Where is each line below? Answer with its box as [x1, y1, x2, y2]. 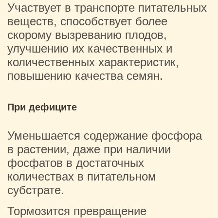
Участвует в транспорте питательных [7, 1, 207, 14]
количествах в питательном [7, 170, 156, 183]
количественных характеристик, [7, 55, 179, 69]
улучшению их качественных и [7, 42, 172, 55]
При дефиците [7, 102, 77, 112]
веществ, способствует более [7, 15, 167, 28]
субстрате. [7, 183, 64, 197]
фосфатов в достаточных [7, 156, 144, 169]
